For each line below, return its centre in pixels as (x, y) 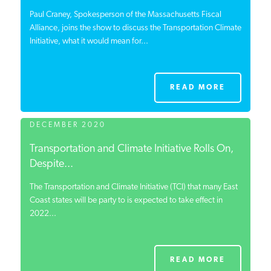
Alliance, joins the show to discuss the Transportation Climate (135, 28)
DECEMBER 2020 (67, 125)
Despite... (51, 164)
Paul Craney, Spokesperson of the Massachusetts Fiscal (125, 15)
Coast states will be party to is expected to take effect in (126, 201)
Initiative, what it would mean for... (89, 41)
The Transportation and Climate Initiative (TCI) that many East (133, 187)
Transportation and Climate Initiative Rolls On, (131, 149)
